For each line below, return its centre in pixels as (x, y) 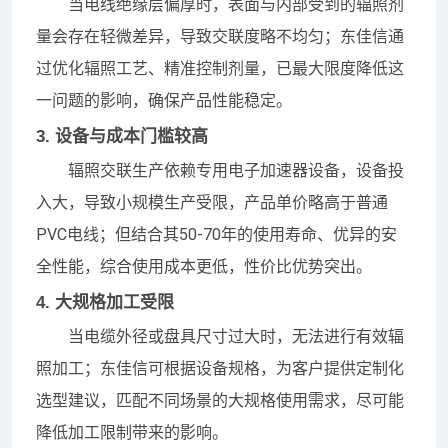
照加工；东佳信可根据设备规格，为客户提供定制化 (220, 368)
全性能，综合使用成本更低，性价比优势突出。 (204, 266)
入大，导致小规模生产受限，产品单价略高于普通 (212, 202)
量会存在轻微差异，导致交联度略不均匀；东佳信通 (220, 36)
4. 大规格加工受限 (105, 302)
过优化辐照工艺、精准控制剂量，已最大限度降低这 (220, 68)
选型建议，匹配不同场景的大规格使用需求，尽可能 (220, 400)
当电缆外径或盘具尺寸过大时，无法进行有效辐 (236, 336)
